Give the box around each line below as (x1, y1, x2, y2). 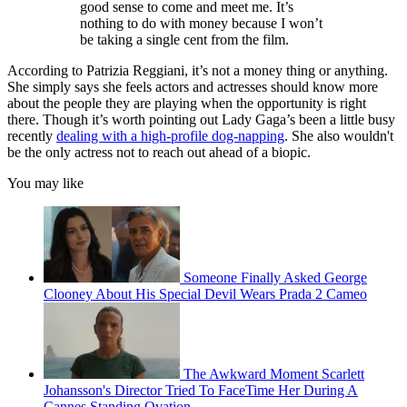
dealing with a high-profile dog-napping (56, 128, 284, 144)
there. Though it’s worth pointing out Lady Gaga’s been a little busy (7, 112, 395, 128)
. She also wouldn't (284, 128, 393, 144)
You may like (7, 175, 84, 192)
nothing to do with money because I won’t (80, 15, 323, 32)
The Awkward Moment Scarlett (184, 366, 364, 382)
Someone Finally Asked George (184, 270, 367, 286)
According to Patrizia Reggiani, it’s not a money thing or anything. (7, 63, 388, 79)
